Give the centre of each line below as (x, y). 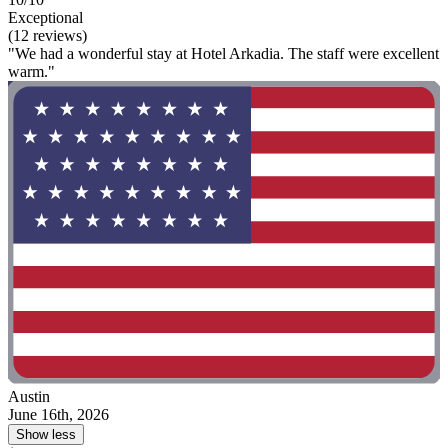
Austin (29, 396)
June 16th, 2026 (58, 414)
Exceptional (45, 18)
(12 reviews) (47, 36)
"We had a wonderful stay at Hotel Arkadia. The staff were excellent (223, 54)
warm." (31, 72)
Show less (46, 434)
